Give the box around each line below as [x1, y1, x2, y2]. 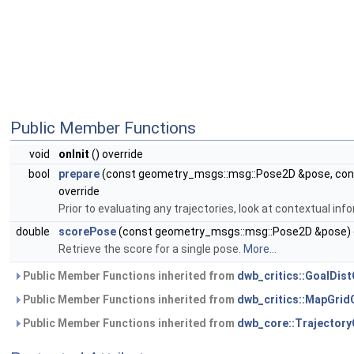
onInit [58, 148, 89, 160]
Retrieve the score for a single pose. [58, 243, 243, 255]
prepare [58, 168, 100, 180]
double [16, 225, 52, 238]
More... [243, 243, 277, 255]
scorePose [58, 225, 116, 238]
